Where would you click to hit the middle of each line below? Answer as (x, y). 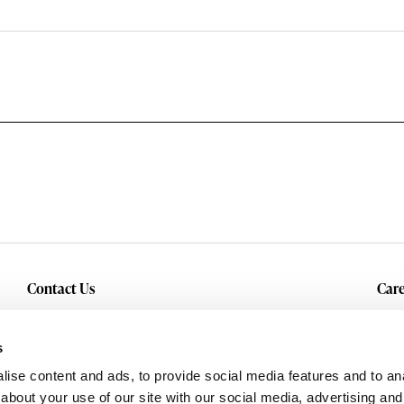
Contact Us (60, 288)
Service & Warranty (88, 345)
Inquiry (49, 316)
